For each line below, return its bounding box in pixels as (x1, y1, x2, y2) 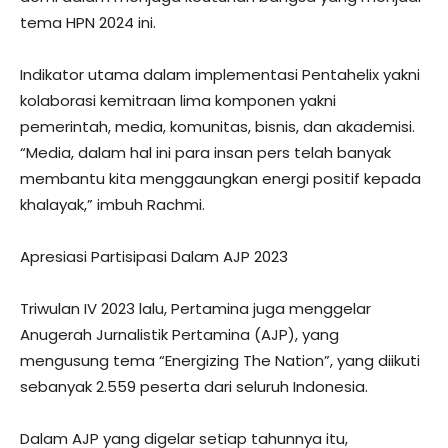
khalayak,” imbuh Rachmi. (20, 194, 205, 215)
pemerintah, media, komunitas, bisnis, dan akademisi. (20, 116, 415, 137)
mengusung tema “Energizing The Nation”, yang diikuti (20, 350, 420, 371)
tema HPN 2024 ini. (20, 12, 156, 33)
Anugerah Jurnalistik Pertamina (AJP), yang (20, 324, 339, 345)
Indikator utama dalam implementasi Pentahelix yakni (20, 64, 420, 85)
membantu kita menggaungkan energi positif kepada (20, 168, 421, 189)
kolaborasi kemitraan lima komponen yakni (20, 90, 336, 111)
